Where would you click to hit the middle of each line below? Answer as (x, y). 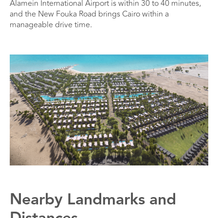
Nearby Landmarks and (93, 200)
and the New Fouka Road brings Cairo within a (89, 14)
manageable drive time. (51, 25)
